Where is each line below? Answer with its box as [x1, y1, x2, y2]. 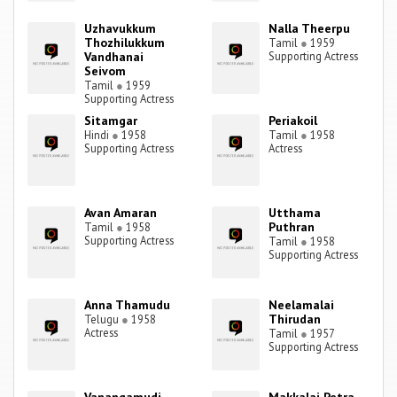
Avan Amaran [84, 205, 158, 222]
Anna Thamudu [84, 297, 171, 314]
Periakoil [269, 113, 318, 129]
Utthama [269, 205, 322, 222]
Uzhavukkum [84, 20, 157, 37]
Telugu [84, 312, 122, 327]
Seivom [84, 63, 127, 80]
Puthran [269, 219, 315, 236]
